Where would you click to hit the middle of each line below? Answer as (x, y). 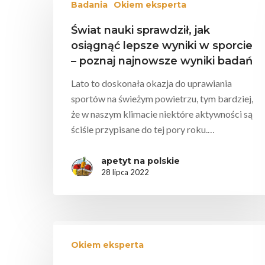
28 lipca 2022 (125, 172)
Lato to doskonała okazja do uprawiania (151, 83)
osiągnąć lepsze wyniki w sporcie (162, 45)
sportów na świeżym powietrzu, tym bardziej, (162, 98)
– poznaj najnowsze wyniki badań (162, 61)
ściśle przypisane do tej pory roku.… (143, 129)
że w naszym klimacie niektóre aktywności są (162, 114)
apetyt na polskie (140, 161)
